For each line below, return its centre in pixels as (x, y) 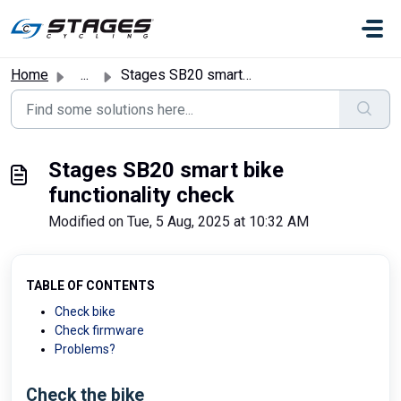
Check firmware (99, 330)
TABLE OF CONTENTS (90, 286)
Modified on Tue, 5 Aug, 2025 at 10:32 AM (179, 222)
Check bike (85, 311)
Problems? (85, 349)
